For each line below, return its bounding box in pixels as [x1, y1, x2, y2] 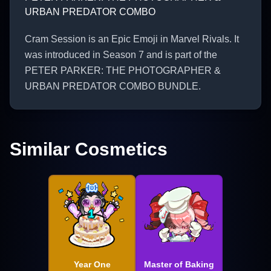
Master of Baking [144, 259, 214, 269]
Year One [73, 259, 111, 269]
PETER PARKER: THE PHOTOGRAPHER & [25, 65, 221, 76]
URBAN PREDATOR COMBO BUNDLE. [25, 80, 201, 91]
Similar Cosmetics [10, 139, 168, 159]
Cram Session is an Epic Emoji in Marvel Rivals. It [25, 33, 239, 44]
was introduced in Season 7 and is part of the [25, 49, 217, 60]
